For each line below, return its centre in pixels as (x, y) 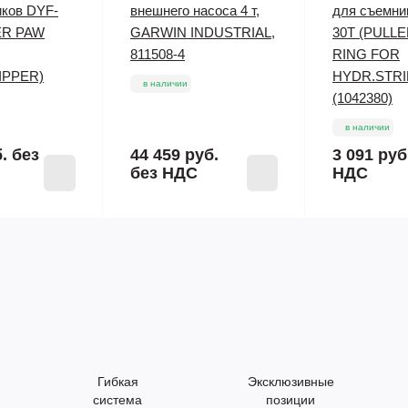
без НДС (164, 173)
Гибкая (117, 382)
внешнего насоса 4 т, (195, 10)
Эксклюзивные (291, 382)
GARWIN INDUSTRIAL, (203, 32)
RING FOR (366, 54)
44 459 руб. (174, 155)
